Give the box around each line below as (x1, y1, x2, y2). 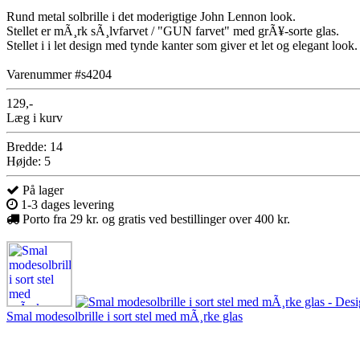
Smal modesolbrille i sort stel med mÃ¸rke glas (6, 309, 243, 323)
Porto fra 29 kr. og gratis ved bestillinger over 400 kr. (19, 211, 290, 226)
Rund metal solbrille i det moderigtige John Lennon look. (6, 9, 296, 23)
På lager (19, 182, 63, 197)
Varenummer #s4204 (6, 67, 112, 81)
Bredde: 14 (6, 139, 63, 153)
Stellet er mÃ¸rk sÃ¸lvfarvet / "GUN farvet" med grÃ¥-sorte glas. (6, 23, 339, 38)
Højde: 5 (6, 153, 51, 168)
